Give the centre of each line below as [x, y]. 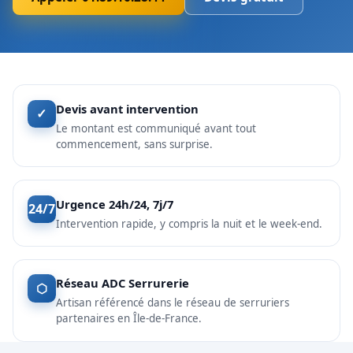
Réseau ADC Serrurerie [122, 283]
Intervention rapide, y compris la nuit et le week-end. [189, 223]
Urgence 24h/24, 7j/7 [114, 204]
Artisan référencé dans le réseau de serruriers [172, 303]
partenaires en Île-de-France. [128, 319]
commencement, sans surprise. [134, 144]
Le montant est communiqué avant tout [156, 128]
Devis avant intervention [127, 108]
